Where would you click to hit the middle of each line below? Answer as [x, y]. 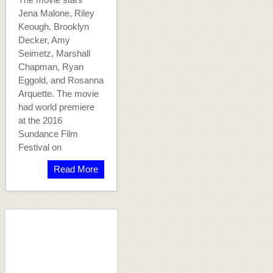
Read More [76, 169]
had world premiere [56, 107]
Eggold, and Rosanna [61, 80]
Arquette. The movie [58, 94]
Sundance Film [48, 134]
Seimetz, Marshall [54, 54]
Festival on [40, 147]
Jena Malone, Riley [56, 13]
